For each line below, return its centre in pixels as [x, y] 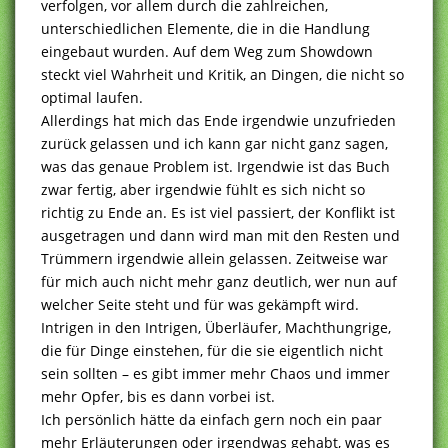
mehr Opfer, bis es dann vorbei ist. [158, 396]
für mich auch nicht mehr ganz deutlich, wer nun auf [219, 281]
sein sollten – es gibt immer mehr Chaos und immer [215, 373]
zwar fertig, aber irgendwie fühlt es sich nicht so [203, 189]
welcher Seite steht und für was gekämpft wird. [200, 304]
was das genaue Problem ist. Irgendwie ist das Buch [215, 166]
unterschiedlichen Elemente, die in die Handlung [205, 28]
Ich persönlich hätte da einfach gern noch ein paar [211, 419]
